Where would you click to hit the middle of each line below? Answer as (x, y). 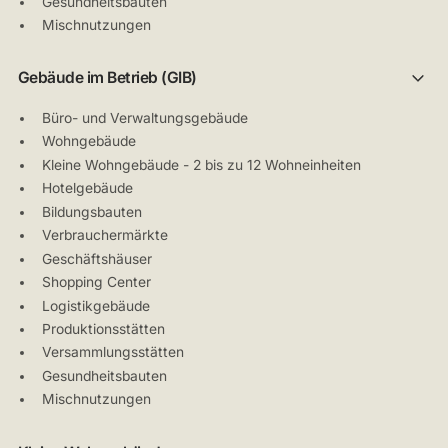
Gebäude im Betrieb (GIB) (107, 78)
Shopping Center (97, 282)
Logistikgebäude (96, 305)
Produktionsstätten (104, 328)
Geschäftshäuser (97, 258)
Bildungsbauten (92, 211)
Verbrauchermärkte (105, 235)
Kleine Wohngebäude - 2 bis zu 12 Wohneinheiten (202, 164)
